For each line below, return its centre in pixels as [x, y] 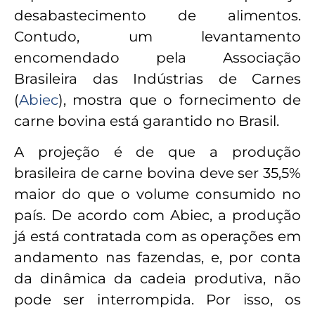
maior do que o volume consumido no [157, 194]
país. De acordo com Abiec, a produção [157, 216]
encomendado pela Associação [157, 57]
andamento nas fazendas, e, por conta [157, 258]
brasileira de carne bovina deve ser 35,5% [157, 173]
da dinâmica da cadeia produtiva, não [157, 279]
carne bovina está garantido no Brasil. [147, 121]
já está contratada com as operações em [157, 237]
